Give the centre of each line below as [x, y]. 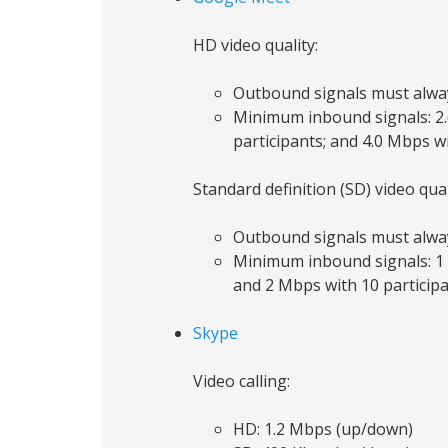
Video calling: [241, 381]
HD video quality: [255, 45]
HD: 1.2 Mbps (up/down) [323, 429]
